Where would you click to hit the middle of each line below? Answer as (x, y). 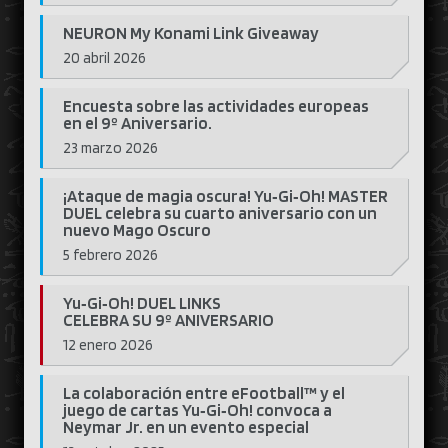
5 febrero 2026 (110, 255)
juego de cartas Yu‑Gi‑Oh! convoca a (197, 410)
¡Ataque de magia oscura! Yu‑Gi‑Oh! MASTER (225, 196)
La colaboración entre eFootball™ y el (204, 393)
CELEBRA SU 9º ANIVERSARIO (170, 320)
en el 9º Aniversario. (137, 123)
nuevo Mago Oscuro (137, 230)
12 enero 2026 (108, 345)
